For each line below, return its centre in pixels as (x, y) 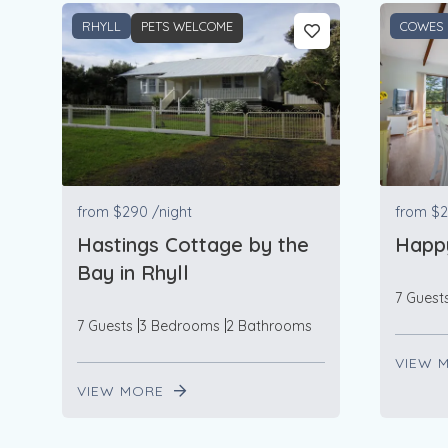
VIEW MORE (123, 390)
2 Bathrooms (269, 325)
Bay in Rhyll (133, 272)
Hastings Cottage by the (193, 244)
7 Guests (105, 325)
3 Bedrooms (179, 325)
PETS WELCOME (187, 26)
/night (172, 211)
